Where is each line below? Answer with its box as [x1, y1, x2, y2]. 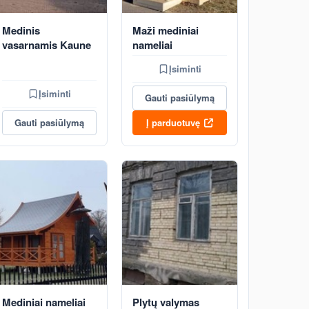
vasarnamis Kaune [2, 37, 91, 52]
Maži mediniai [132, 23, 199, 38]
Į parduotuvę [146, 116, 200, 129]
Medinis [2, 23, 40, 38]
